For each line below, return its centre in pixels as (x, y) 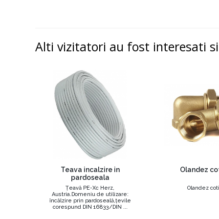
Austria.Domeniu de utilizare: (90, 194)
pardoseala (90, 177)
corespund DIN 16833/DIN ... (90, 207)
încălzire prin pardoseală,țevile (90, 201)
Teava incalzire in (90, 170)
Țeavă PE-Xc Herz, (90, 188)
